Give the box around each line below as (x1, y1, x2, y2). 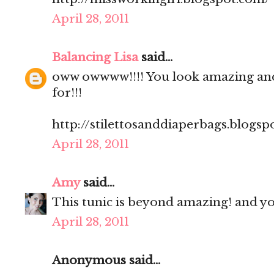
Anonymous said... (52, 253, 160, 268)
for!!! (52, 86, 82, 100)
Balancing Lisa (52, 50, 138, 65)
